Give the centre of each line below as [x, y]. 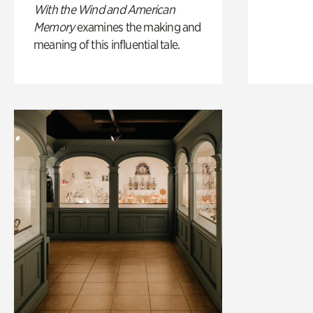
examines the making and [138, 27]
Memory [54, 27]
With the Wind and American [104, 9]
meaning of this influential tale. [107, 44]
